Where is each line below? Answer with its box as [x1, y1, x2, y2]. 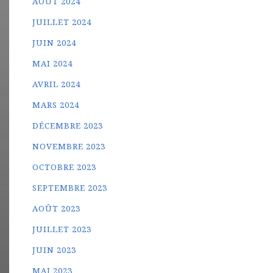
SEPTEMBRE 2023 [32, 182, 108, 193]
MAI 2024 [32, 58, 73, 69]
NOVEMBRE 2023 [32, 141, 106, 152]
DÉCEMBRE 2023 [32, 120, 104, 131]
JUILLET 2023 [32, 224, 92, 235]
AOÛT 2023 [32, 203, 81, 214]
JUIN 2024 [32, 37, 77, 48]
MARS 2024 [32, 99, 80, 110]
